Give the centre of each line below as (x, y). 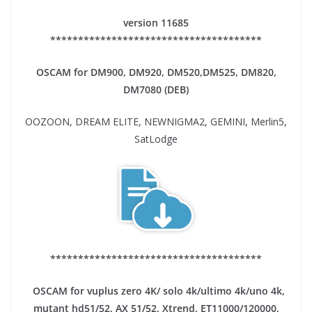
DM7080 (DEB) (156, 89)
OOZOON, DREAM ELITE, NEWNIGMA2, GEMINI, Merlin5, (156, 121)
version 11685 (156, 22)
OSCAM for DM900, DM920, (101, 72)
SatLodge (156, 139)
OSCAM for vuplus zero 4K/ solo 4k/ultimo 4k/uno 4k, (156, 291)
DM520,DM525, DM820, (221, 72)
